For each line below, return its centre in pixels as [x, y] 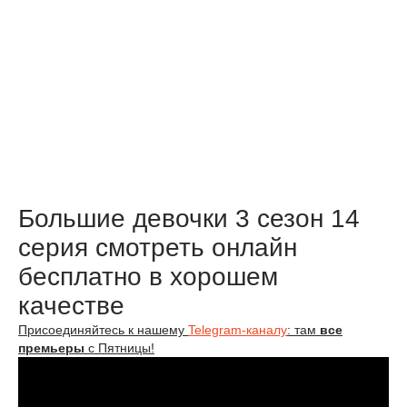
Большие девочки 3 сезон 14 [189, 219]
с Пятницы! [119, 348]
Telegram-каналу [238, 330]
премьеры [51, 348]
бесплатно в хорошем [148, 277]
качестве [71, 306]
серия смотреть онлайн [158, 248]
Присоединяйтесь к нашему [103, 330]
